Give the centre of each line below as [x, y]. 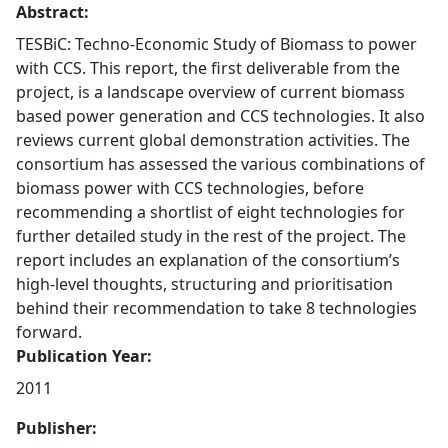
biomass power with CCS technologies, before [190, 188]
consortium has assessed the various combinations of [220, 164]
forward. [49, 332]
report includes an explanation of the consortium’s [208, 260]
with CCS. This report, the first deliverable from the [208, 68]
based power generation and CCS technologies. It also [220, 116]
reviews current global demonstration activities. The [213, 140]
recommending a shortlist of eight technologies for [210, 212]
